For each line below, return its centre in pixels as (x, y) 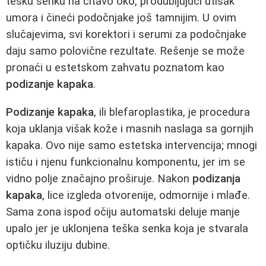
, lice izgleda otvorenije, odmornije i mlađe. (146, 195)
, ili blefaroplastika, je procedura (172, 112)
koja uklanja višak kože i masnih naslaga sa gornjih (130, 129)
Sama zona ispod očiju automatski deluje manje (123, 212)
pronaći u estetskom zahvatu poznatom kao (115, 68)
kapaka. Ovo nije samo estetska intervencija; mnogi (132, 145)
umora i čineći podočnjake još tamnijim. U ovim (121, 18)
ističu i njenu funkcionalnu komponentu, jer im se (126, 162)
